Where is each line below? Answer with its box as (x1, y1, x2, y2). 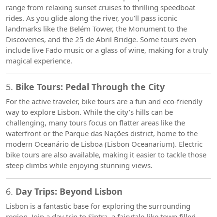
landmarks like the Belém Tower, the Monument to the (6, 24, 187, 33)
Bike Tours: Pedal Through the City (15, 81, 165, 93)
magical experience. (6, 56, 72, 65)
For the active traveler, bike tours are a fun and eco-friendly (6, 96, 202, 106)
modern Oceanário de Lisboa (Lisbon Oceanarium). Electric (6, 139, 202, 149)
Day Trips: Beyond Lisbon (15, 186, 123, 197)
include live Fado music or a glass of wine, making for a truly (6, 45, 208, 55)
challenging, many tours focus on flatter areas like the (6, 118, 185, 127)
